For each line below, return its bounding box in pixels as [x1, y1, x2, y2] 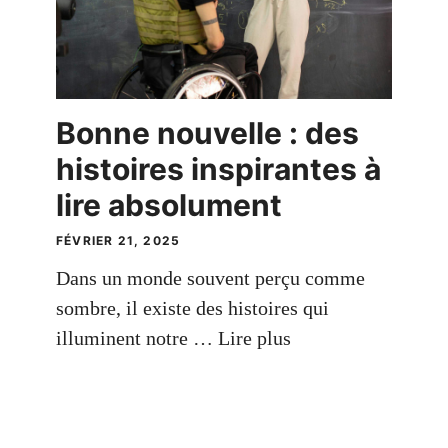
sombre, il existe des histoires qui [55, 296, 329, 319]
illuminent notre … [55, 326, 218, 349]
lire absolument [55, 186, 282, 223]
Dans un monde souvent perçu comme [55, 266, 365, 289]
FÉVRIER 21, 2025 [55, 232, 181, 248]
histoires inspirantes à [55, 150, 381, 187]
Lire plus [217, 326, 291, 349]
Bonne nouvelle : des [55, 114, 359, 151]
